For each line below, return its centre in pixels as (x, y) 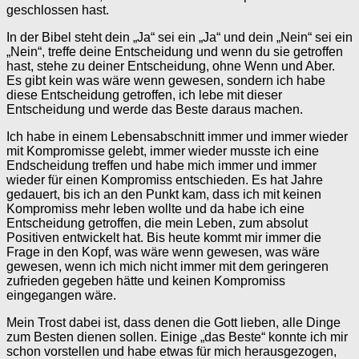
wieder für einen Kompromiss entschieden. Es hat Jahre (165, 180)
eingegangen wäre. (61, 296)
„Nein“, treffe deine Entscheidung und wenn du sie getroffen (175, 52)
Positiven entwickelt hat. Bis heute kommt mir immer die (164, 238)
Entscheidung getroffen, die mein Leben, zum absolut (157, 224)
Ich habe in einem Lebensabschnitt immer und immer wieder (177, 137)
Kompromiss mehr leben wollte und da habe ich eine (155, 209)
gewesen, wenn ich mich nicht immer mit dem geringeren (167, 267)
